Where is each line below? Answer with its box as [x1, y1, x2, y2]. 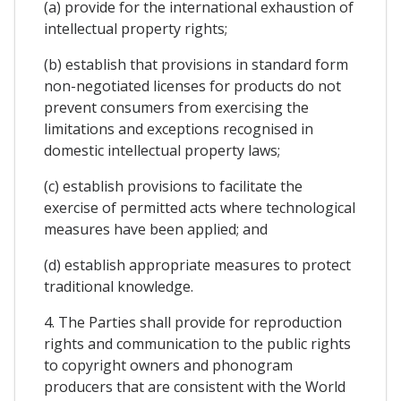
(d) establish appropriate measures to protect [44, 254, 351, 275]
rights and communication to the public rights [44, 333, 351, 354]
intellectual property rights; [44, 18, 227, 38]
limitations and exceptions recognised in [44, 118, 313, 139]
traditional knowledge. [44, 276, 193, 296]
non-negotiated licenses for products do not [44, 75, 341, 96]
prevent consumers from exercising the [44, 97, 309, 117]
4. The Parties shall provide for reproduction [44, 311, 342, 332]
